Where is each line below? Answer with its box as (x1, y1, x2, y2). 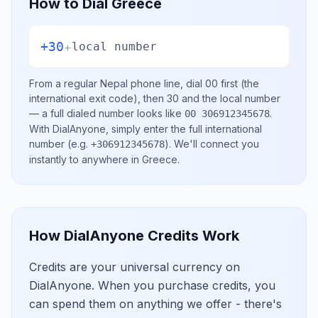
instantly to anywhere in (29, 153, 142, 165)
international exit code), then (29, 92, 167, 104)
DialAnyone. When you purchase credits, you (29, 278, 275, 292)
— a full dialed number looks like (29, 107, 185, 119)
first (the (218, 77, 259, 89)
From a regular (29, 77, 100, 89)
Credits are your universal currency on (29, 260, 240, 274)
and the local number (179, 92, 280, 104)
